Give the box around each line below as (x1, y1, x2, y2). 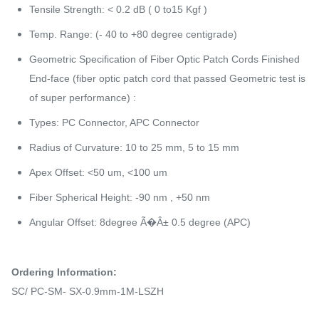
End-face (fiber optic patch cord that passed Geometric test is (29, 72, 305, 84)
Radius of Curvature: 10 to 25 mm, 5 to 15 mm (29, 141, 239, 153)
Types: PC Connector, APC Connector (29, 116, 199, 128)
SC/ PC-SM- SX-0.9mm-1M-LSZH (11, 285, 164, 297)
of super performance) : (29, 91, 136, 103)
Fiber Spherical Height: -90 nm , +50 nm (29, 191, 210, 203)
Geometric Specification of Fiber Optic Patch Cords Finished (29, 53, 300, 65)
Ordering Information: (11, 266, 117, 278)
